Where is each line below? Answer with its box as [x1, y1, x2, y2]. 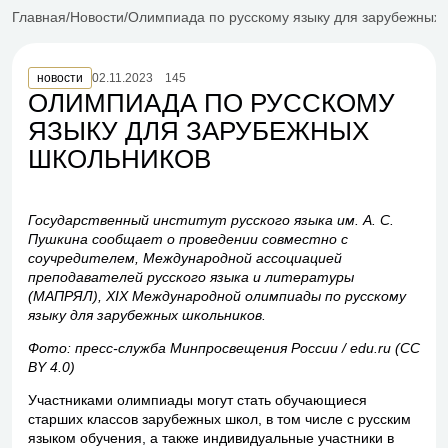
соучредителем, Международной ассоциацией [28, 250, 342, 266]
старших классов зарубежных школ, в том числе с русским [28, 411, 411, 427]
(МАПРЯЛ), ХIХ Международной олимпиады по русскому [28, 288, 406, 304]
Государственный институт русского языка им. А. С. [28, 212, 394, 228]
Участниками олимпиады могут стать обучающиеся [28, 392, 367, 408]
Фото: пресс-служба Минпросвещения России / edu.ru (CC [28, 340, 420, 356]
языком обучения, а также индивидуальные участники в [28, 430, 394, 446]
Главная [12, 9, 66, 25]
